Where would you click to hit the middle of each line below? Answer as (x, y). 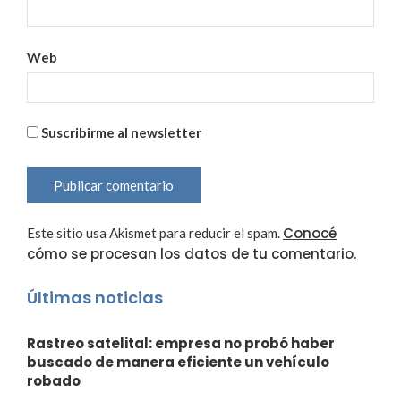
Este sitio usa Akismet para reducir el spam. (155, 233)
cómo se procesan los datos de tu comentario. (192, 254)
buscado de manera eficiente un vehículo (178, 362)
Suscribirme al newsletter (120, 133)
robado (54, 380)
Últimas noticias (95, 297)
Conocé (310, 234)
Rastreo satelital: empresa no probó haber (181, 343)
